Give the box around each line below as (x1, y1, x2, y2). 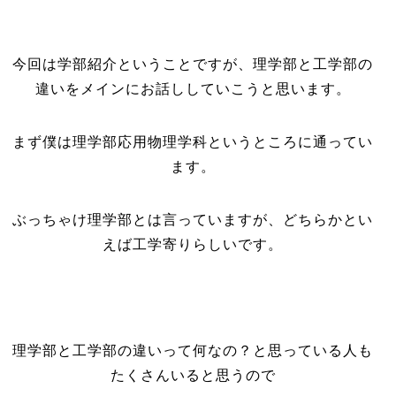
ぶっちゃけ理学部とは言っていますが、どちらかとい (12, 212, 374, 227)
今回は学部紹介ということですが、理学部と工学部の (12, 57, 374, 72)
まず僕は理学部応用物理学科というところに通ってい (12, 134, 374, 149)
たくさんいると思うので (110, 368, 276, 383)
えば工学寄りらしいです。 (103, 237, 284, 252)
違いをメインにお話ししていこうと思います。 (34, 81, 351, 96)
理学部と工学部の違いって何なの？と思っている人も (12, 343, 374, 358)
